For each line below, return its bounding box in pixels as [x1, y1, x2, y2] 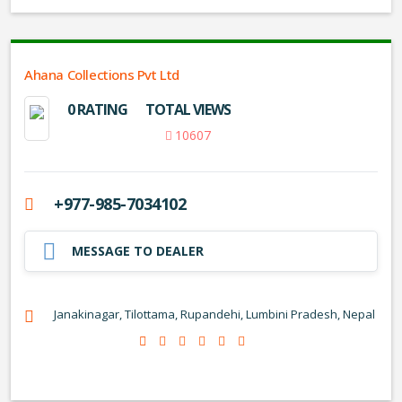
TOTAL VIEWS [145, 100, 231, 119]
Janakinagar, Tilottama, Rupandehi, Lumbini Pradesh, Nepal [54, 306, 375, 322]
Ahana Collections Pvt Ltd [24, 66, 179, 83]
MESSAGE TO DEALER [72, 242, 204, 259]
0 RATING [67, 100, 127, 119]
